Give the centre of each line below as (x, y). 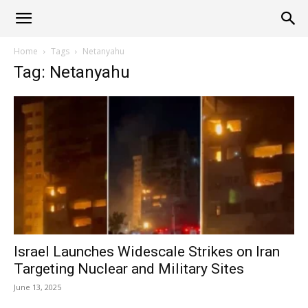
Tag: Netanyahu (72, 72)
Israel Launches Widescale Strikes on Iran (147, 252)
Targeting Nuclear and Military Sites (129, 269)
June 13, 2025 (37, 287)
